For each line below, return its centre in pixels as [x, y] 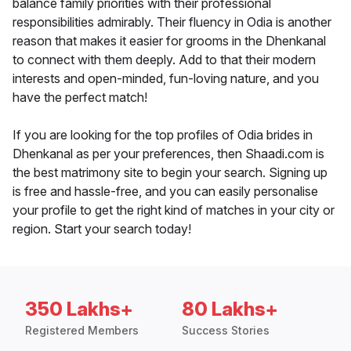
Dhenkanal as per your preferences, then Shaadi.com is [168, 154]
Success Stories [226, 331]
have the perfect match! [80, 98]
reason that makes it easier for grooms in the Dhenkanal [169, 41]
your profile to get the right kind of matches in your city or [174, 210]
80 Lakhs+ [230, 309]
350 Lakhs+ [79, 309]
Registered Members [82, 331]
